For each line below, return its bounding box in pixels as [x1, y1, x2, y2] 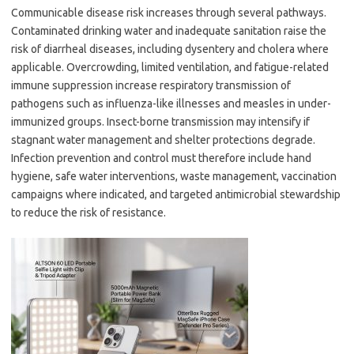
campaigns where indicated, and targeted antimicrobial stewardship [11, 188, 341, 201]
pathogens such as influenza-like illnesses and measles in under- [11, 97, 331, 110]
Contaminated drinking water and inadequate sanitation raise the [11, 24, 326, 37]
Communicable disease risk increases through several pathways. [11, 6, 326, 19]
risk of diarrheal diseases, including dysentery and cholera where [11, 43, 329, 55]
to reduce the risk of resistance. [11, 206, 166, 219]
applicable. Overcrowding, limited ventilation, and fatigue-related [11, 61, 329, 73]
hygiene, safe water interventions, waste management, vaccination [11, 170, 337, 183]
